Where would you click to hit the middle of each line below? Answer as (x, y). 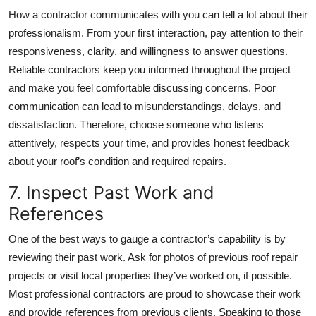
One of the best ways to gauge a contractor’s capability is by (147, 239)
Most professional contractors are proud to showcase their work (155, 294)
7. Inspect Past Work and (111, 193)
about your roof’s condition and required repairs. (117, 162)
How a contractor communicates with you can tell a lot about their (158, 15)
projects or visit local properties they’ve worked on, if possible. (150, 276)
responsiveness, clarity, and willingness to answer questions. (148, 51)
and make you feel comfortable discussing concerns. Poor (142, 88)
